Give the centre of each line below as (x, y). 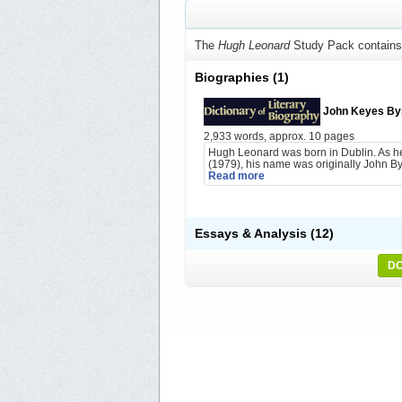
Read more (236, 176)
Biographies (234, 78)
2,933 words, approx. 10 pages (279, 136)
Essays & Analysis (253, 234)
